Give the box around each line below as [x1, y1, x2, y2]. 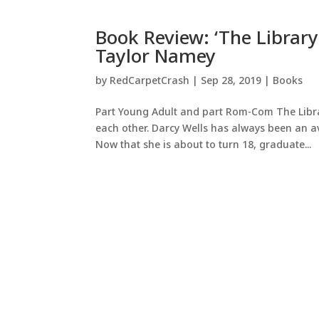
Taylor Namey [95, 42, 216, 68]
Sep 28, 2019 [201, 73, 262, 87]
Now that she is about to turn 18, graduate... [95, 137, 312, 151]
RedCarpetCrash [110, 73, 190, 87]
